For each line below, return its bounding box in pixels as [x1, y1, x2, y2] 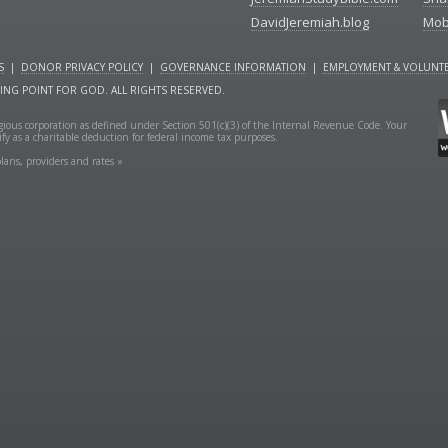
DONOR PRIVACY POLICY [21, 60, 143, 75]
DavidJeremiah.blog [251, 13, 370, 32]
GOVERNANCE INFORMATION [160, 60, 306, 75]
